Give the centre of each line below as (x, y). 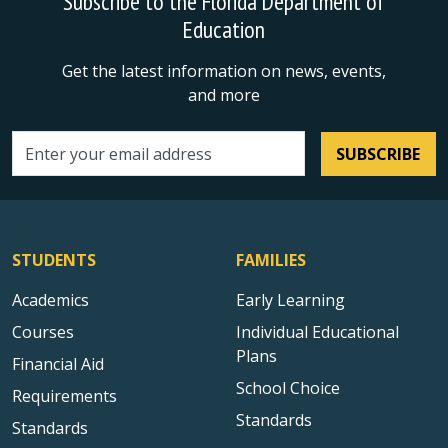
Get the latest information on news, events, (224, 71)
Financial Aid (58, 364)
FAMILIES (271, 260)
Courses (43, 332)
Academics (50, 300)
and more (224, 95)
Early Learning (290, 300)
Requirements (64, 396)
